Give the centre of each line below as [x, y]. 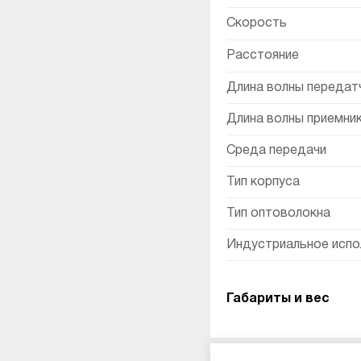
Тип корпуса [263, 182]
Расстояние [263, 56]
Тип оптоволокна [278, 214]
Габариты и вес [278, 299]
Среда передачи [276, 151]
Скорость [257, 23]
